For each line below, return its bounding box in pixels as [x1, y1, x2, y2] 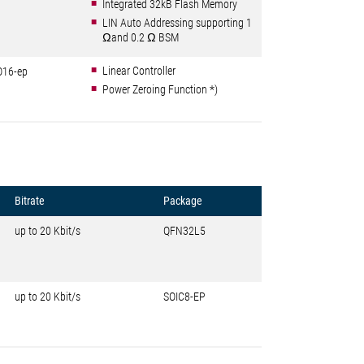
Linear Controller [102, 64, 175, 77]
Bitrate [15, 194, 45, 207]
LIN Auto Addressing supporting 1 [102, 16, 252, 29]
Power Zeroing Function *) [102, 83, 218, 96]
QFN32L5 [163, 224, 206, 237]
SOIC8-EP [163, 290, 206, 303]
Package [163, 194, 202, 207]
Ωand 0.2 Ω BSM [102, 31, 179, 44]
